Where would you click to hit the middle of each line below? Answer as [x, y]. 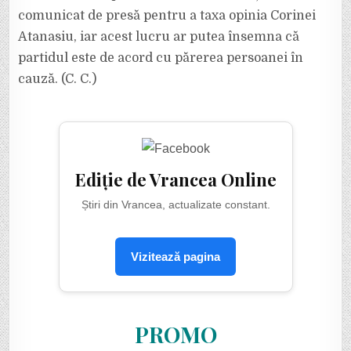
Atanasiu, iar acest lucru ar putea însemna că [159, 37]
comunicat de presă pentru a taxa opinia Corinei [167, 16]
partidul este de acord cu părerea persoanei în [161, 58]
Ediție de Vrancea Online [175, 179]
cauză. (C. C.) [58, 79]
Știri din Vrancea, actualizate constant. [175, 204]
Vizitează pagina [175, 257]
